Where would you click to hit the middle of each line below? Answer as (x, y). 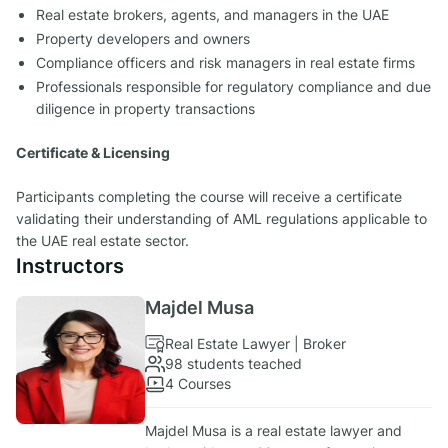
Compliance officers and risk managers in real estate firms (227, 63)
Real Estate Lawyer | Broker (255, 344)
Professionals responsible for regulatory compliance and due (233, 87)
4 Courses (198, 384)
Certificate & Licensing (94, 153)
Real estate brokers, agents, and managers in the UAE (214, 15)
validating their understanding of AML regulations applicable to (221, 219)
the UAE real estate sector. (104, 241)
